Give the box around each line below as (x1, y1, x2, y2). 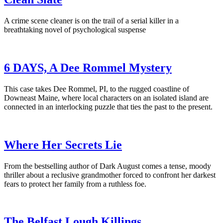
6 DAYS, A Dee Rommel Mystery (4, 61, 172, 74)
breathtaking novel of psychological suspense (4, 25, 146, 34)
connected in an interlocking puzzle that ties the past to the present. (4, 102, 213, 111)
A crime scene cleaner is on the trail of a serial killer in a (4, 16, 179, 25)
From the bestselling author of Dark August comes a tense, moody (4, 161, 211, 170)
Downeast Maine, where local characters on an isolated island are (4, 93, 209, 102)
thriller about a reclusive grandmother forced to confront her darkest (4, 170, 216, 179)
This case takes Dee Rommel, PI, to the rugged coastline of (4, 84, 189, 93)
